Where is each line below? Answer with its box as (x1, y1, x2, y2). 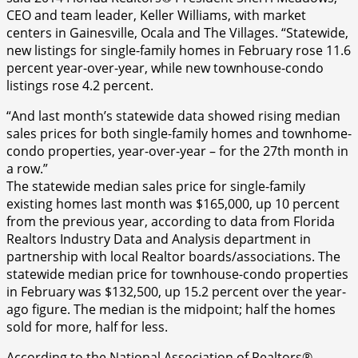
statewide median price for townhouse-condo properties (6, 265, 348, 283)
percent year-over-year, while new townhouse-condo (6, 58, 324, 77)
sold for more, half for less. (6, 317, 168, 336)
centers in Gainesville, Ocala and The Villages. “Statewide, (6, 23, 348, 42)
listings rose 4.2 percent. (6, 76, 153, 94)
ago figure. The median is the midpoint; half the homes (6, 300, 336, 318)
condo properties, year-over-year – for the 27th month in (6, 141, 348, 160)
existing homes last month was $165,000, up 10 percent (6, 194, 340, 213)
